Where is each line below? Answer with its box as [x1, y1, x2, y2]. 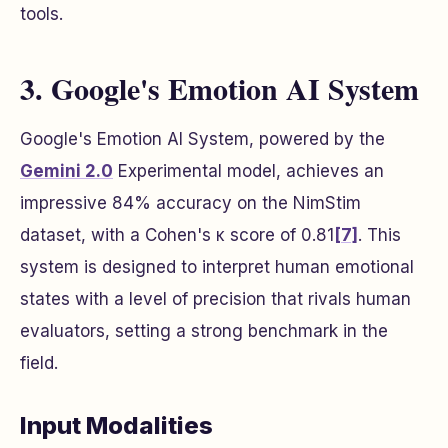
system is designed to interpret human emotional [20, 256, 414, 277]
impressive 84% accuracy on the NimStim [20, 192, 361, 213]
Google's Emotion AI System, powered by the [20, 128, 385, 149]
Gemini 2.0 [20, 160, 113, 181]
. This [358, 224, 401, 245]
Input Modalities [20, 410, 213, 440]
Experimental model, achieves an [113, 160, 384, 181]
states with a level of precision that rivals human [20, 288, 411, 309]
